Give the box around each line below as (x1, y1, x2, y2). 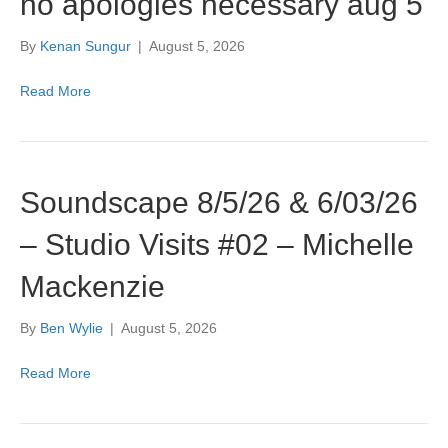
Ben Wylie (40, 320, 103, 336)
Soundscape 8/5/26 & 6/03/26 (20, 186, 418, 219)
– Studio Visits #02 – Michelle (20, 228, 414, 261)
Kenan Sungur (40, 38, 131, 54)
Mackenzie (20, 270, 165, 303)
